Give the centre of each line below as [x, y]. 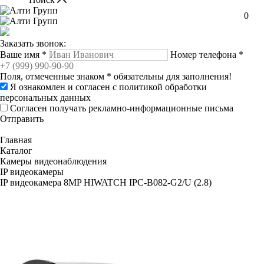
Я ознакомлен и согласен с [65, 87]
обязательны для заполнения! [171, 76]
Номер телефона [204, 55]
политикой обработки [163, 87]
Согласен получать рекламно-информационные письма [122, 108]
